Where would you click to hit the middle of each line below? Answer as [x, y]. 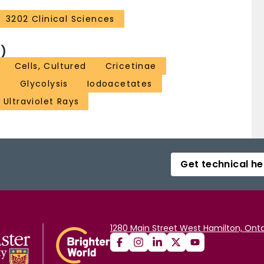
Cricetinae [131, 66]
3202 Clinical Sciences [60, 19]
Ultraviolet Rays [42, 102]
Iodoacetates [120, 84]
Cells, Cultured [50, 66]
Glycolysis [44, 84]
